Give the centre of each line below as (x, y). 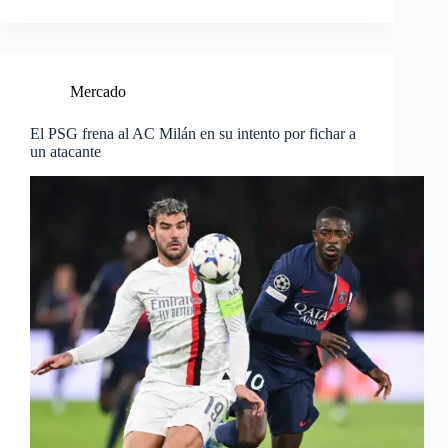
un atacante (65, 152)
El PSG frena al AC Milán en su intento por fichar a (193, 134)
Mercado (98, 92)
